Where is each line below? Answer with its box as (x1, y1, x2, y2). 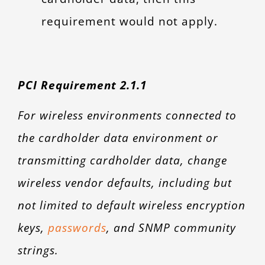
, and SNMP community (106, 219, 236, 236)
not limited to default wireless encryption (17, 197, 245, 214)
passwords (47, 219, 106, 236)
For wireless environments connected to (17, 107, 237, 124)
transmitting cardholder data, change (17, 152, 227, 169)
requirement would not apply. (41, 13, 218, 30)
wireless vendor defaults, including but (17, 174, 232, 191)
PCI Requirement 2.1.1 (17, 77, 147, 93)
